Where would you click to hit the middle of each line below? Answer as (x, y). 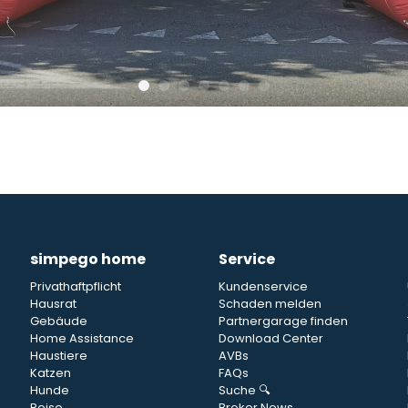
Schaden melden (270, 304)
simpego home (88, 260)
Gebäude (59, 321)
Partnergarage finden (283, 321)
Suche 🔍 (245, 391)
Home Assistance (82, 339)
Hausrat (53, 304)
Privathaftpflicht (76, 287)
